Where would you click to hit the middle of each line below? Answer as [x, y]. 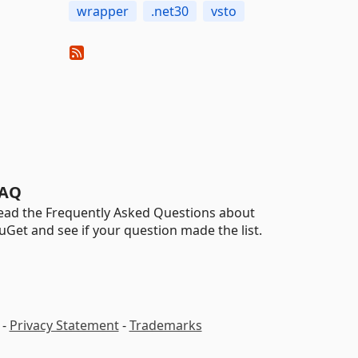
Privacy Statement [64, 325]
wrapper [102, 11]
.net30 [169, 11]
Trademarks [165, 325]
